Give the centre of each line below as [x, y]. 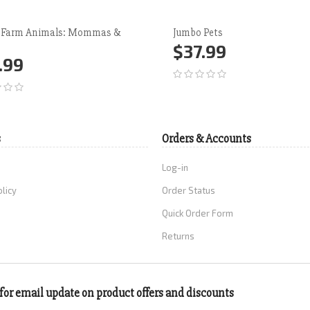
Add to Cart [217, 63]
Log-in [175, 167]
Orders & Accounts [207, 138]
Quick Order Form [198, 213]
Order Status [189, 190]
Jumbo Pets [198, 32]
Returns [178, 236]
